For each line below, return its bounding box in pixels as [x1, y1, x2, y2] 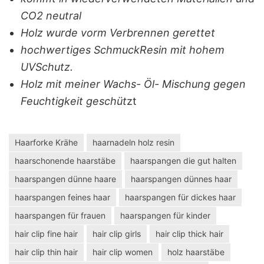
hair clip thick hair [156, 228, 223, 239]
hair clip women [93, 246, 153, 257]
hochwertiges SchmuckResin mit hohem [21, 43, 225, 56]
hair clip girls [93, 228, 141, 239]
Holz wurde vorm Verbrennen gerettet [21, 26, 215, 39]
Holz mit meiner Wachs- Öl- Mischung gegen [21, 77, 246, 90]
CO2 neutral [21, 9, 81, 22]
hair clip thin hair [15, 246, 78, 257]
